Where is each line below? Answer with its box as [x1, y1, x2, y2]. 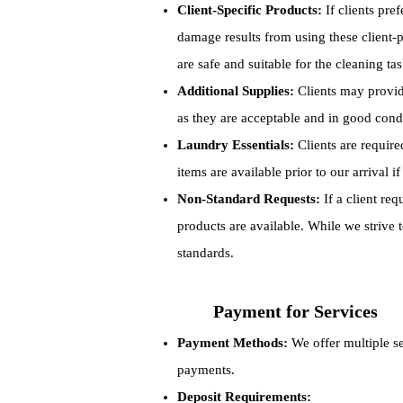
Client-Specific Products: [177, 3, 322, 17]
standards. [177, 246, 234, 260]
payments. [177, 363, 235, 377]
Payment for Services [213, 301, 378, 321]
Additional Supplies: [177, 84, 294, 98]
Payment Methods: [177, 336, 288, 350]
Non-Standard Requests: [177, 192, 320, 206]
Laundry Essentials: [177, 138, 294, 152]
